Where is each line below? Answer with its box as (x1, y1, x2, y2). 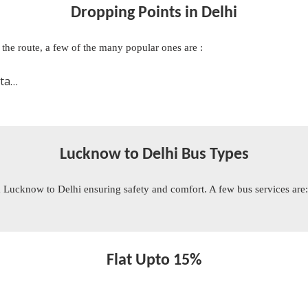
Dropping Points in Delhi (71, 5, 237, 21)
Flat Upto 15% (106, 252, 202, 269)
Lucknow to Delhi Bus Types (59, 146, 249, 163)
